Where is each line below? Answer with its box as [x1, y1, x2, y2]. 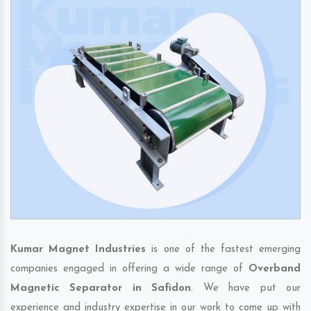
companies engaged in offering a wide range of [10, 264, 249, 275]
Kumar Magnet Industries [10, 244, 146, 255]
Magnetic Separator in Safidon [10, 283, 192, 294]
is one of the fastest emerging [146, 244, 301, 255]
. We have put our [191, 283, 301, 294]
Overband [249, 264, 301, 275]
